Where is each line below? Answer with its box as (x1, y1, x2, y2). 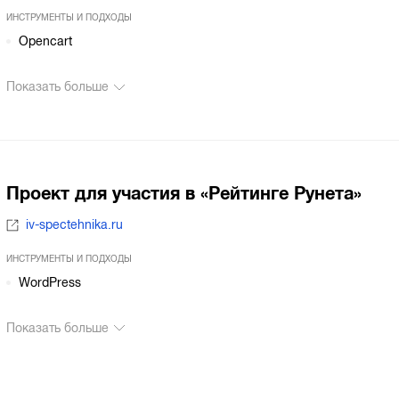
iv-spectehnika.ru (26, 218, 124, 232)
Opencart (19, 35, 73, 49)
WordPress (19, 275, 82, 289)
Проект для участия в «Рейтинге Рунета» (5, 183, 362, 204)
